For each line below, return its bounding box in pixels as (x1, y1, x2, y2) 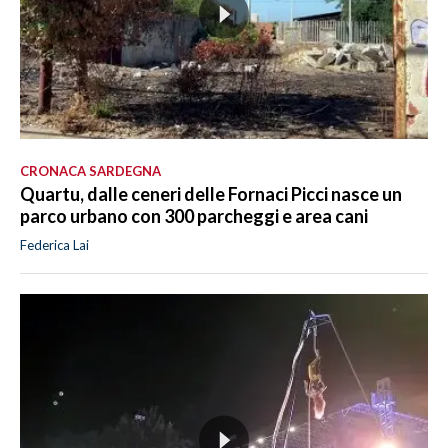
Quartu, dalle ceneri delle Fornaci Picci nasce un (20, 183, 402, 206)
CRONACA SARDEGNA (20, 163, 161, 180)
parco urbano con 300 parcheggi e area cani (20, 205, 368, 228)
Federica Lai (20, 237, 89, 254)
